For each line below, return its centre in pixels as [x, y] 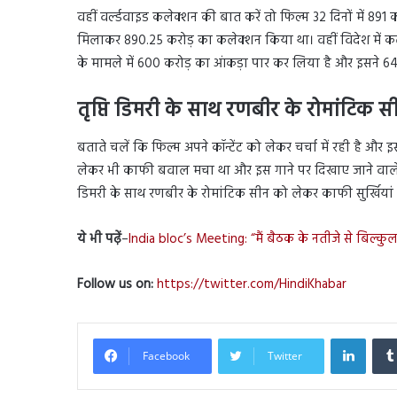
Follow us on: [117, 284]
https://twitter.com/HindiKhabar [252, 284]
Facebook [166, 355]
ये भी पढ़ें [99, 239]
